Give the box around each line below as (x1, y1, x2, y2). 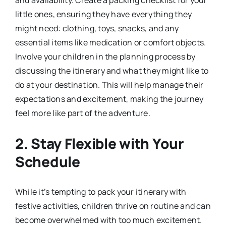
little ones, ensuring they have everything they (15, 8, 192, 20)
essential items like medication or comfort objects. (15, 36, 206, 48)
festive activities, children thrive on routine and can (15, 200, 211, 211)
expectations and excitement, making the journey (15, 93, 204, 104)
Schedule (15, 151, 80, 171)
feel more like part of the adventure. (15, 107, 150, 119)
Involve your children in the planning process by (15, 50, 196, 62)
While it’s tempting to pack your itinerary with (15, 186, 187, 197)
